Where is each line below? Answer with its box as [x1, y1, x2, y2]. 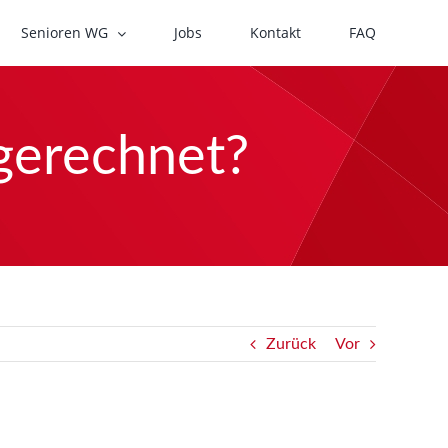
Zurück [266, 336, 316, 352]
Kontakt [250, 23, 301, 42]
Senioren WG [21, 23, 108, 42]
